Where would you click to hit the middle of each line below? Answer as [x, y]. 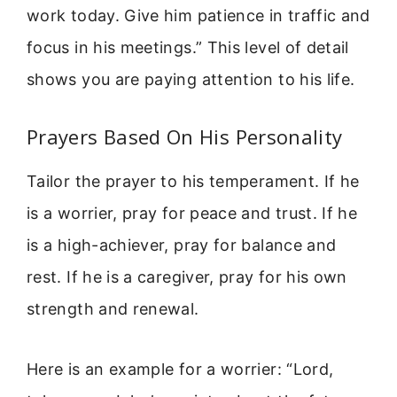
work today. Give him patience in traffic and [198, 16]
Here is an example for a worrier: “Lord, [180, 370]
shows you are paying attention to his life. [191, 80]
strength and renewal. [113, 308]
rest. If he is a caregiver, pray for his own [187, 276]
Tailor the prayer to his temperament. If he [193, 181]
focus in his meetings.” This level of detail [188, 48]
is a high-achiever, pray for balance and [182, 245]
